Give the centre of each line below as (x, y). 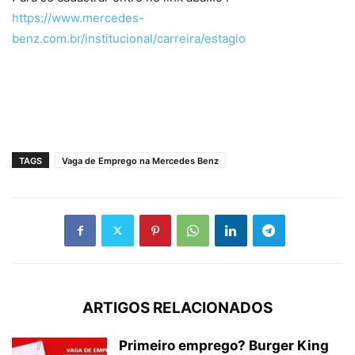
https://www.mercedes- (78, 17)
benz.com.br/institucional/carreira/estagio (129, 38)
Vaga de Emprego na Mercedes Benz (140, 160)
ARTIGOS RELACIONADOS (177, 307)
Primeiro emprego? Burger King (224, 345)
